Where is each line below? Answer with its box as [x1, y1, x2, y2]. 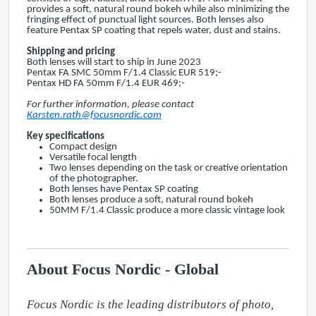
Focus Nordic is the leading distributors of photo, [27, 298, 274, 311]
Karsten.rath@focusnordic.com [27, 110, 162, 121]
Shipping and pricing [27, 47, 115, 57]
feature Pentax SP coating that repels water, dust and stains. [27, 25, 281, 36]
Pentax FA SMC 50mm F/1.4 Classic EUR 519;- [27, 68, 221, 78]
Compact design [49, 142, 117, 152]
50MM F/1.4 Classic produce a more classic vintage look [49, 205, 285, 216]
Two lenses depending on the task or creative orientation [49, 163, 288, 174]
